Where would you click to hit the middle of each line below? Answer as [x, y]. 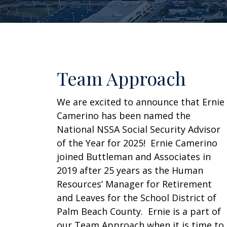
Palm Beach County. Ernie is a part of [139, 212]
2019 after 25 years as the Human [130, 171]
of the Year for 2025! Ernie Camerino [137, 143]
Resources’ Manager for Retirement [135, 184]
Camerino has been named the [124, 116]
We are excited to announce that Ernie [141, 102]
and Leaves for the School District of [137, 198]
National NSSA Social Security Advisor [139, 129]
